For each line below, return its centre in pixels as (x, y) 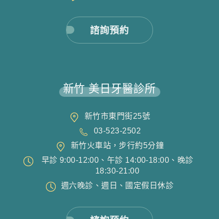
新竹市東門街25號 (117, 116)
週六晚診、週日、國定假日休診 (117, 185)
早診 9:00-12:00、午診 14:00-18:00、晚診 (117, 160)
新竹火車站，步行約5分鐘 (117, 145)
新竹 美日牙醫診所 (109, 88)
